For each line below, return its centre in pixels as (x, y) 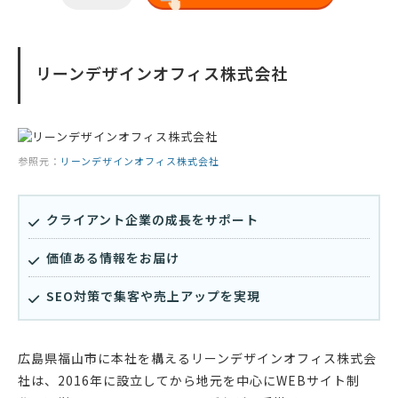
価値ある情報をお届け (113, 258)
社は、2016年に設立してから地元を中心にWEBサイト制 (189, 381)
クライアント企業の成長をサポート (152, 220)
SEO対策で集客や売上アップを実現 (153, 296)
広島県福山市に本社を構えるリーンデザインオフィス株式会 (197, 358)
